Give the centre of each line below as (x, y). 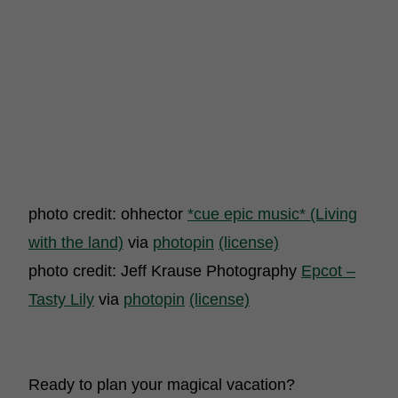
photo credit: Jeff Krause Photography (165, 271)
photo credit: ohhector (108, 214)
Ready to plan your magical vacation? (162, 385)
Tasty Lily (61, 299)
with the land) (76, 243)
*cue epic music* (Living (272, 214)
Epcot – (328, 271)
